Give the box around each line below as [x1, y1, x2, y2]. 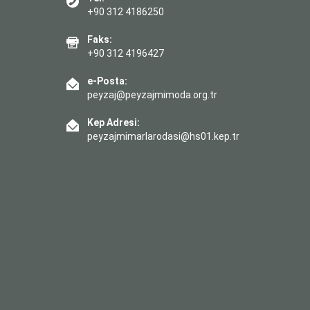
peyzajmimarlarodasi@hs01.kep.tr [87, 130, 239, 142]
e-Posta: [87, 75, 127, 86]
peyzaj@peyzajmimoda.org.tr [87, 89, 217, 100]
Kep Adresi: [87, 116, 140, 128]
